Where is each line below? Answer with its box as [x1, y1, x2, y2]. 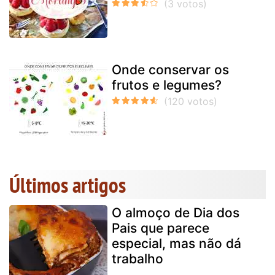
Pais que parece [112, 220, 209, 236]
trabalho [112, 250, 163, 266]
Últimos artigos [9, 170, 126, 199]
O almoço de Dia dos [112, 204, 239, 220]
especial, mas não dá [112, 235, 241, 251]
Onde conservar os [112, 61, 229, 77]
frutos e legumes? [112, 77, 222, 93]
